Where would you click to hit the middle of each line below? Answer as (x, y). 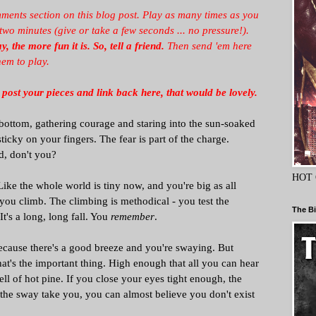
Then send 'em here (208, 45)
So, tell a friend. (129, 45)
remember (133, 216)
